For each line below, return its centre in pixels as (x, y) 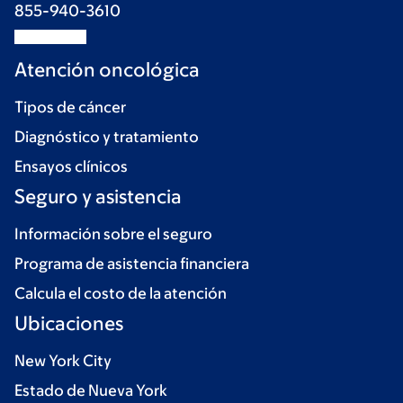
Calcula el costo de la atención (121, 294)
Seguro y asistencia (98, 197)
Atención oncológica (107, 70)
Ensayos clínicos (71, 167)
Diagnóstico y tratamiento (107, 137)
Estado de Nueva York (91, 391)
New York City (63, 361)
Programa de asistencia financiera (132, 264)
